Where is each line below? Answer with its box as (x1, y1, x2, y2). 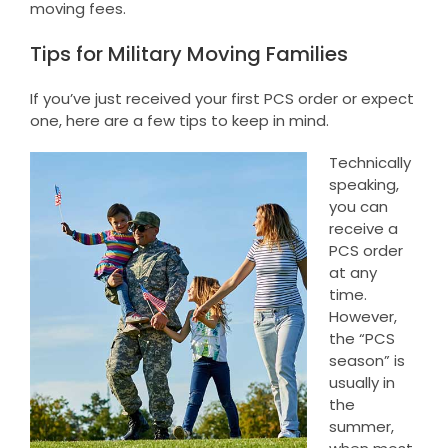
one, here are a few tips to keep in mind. (29, 109, 329, 131)
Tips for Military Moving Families (29, 39, 348, 68)
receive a (329, 217, 399, 239)
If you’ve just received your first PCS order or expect (29, 87, 414, 109)
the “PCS (329, 327, 396, 349)
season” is (329, 349, 406, 371)
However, (329, 305, 398, 327)
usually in (329, 371, 396, 393)
